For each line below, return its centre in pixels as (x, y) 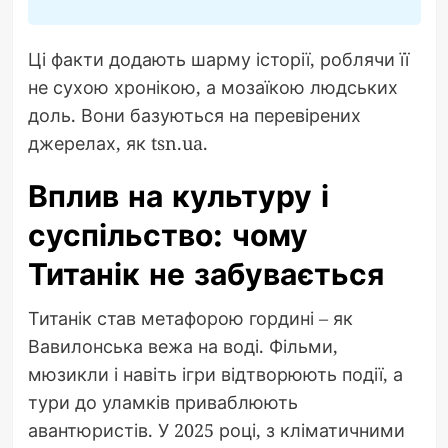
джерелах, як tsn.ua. (117, 142)
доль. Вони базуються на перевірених (194, 114)
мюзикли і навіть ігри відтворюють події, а (215, 373)
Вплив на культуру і (178, 196)
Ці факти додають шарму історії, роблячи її (218, 58)
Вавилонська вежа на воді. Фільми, (182, 345)
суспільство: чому (167, 235)
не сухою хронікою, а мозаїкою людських (212, 86)
